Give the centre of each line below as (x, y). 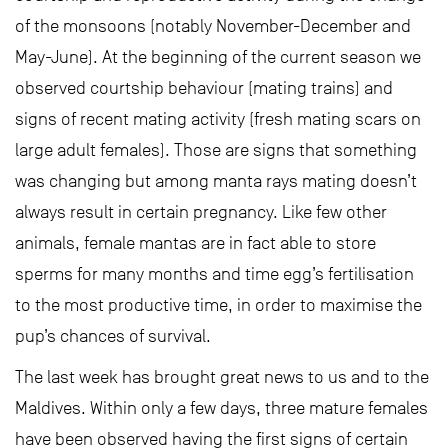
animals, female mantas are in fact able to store (195, 243)
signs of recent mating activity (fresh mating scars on (218, 119)
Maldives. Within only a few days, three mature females (221, 408)
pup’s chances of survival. (113, 336)
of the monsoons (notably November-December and (213, 26)
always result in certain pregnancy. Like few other (201, 212)
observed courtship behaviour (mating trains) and (204, 88)
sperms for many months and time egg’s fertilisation (214, 274)
